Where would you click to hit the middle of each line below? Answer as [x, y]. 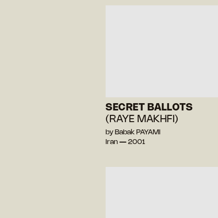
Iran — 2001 [125, 142]
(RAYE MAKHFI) [142, 119]
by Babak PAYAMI [133, 132]
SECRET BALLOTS [149, 108]
